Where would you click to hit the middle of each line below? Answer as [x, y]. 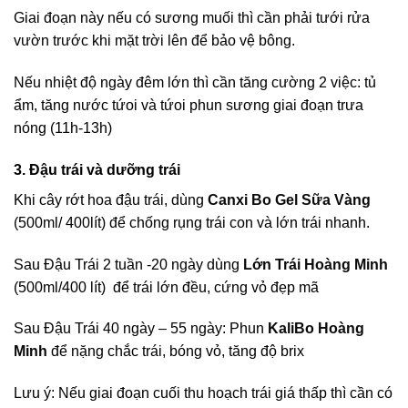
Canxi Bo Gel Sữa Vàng [289, 199]
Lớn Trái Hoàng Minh [316, 264]
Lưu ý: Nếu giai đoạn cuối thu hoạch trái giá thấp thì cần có [203, 393]
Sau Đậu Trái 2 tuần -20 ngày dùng [128, 264]
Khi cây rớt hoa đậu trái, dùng [111, 199]
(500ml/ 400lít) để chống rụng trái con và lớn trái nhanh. [192, 222]
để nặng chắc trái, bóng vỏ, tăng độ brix [176, 352]
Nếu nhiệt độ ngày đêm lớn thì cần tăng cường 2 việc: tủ [195, 83]
